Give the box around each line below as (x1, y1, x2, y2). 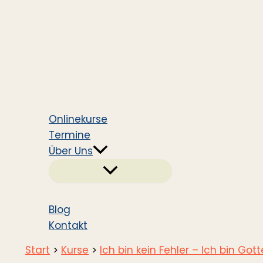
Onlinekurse (49, 112, 107, 126)
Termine (49, 128, 90, 142)
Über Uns (49, 144, 93, 158)
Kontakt (49, 218, 87, 232)
